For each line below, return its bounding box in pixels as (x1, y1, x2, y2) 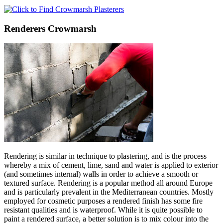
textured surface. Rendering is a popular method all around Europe (4, 179, 213, 188)
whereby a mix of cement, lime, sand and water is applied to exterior (4, 161, 218, 170)
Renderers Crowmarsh (4, 23, 97, 34)
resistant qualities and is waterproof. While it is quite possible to (4, 206, 203, 215)
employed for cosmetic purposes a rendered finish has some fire (4, 197, 203, 206)
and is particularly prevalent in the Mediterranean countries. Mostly (4, 188, 214, 197)
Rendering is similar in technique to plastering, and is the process (4, 152, 207, 161)
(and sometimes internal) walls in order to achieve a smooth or (4, 170, 198, 179)
